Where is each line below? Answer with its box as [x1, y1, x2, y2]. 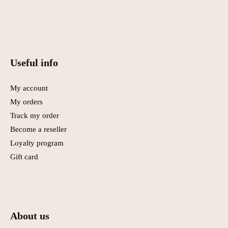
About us [10, 210, 49, 222]
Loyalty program [10, 138, 64, 147]
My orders [10, 97, 43, 106]
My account [10, 83, 48, 92]
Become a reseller [10, 125, 67, 133]
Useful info [10, 56, 58, 68]
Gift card [10, 152, 38, 161]
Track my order [10, 111, 59, 120]
